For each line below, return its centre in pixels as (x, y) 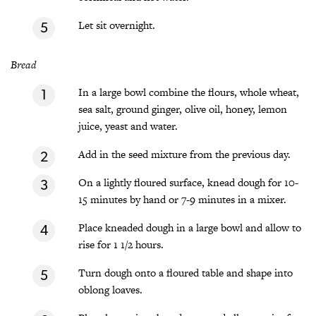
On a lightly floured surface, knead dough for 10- (188, 183)
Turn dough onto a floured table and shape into (186, 273)
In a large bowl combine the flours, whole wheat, (189, 92)
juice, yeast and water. (128, 126)
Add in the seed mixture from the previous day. (184, 154)
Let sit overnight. (117, 25)
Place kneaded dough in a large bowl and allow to (190, 228)
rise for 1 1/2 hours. (121, 245)
